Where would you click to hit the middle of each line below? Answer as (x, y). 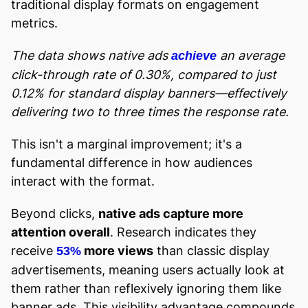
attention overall (60, 232)
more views (117, 250)
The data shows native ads (91, 55)
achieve (194, 55)
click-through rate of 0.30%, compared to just (144, 74)
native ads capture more (171, 213)
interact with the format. (83, 181)
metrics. (36, 23)
